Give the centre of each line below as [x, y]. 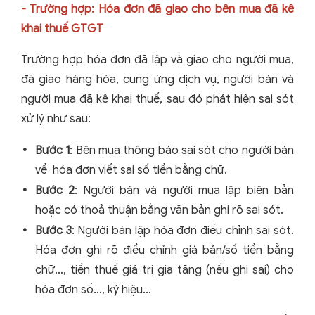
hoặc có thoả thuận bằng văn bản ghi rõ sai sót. [159, 211]
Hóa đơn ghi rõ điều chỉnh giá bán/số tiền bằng [165, 251]
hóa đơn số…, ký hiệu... [93, 290]
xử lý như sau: [56, 119]
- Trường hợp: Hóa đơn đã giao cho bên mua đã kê [157, 9]
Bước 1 [53, 151]
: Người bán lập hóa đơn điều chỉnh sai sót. [183, 231]
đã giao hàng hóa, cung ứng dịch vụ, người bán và [157, 80]
